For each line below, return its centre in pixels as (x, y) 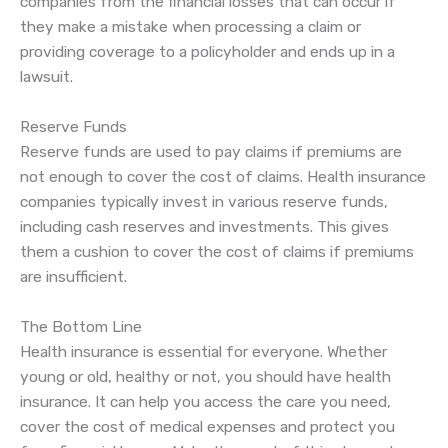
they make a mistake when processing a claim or (190, 27)
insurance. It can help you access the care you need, (205, 401)
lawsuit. (46, 77)
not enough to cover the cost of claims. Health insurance (223, 176)
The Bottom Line (81, 326)
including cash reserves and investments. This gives (204, 226)
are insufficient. (73, 276)
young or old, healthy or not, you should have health (205, 376)
